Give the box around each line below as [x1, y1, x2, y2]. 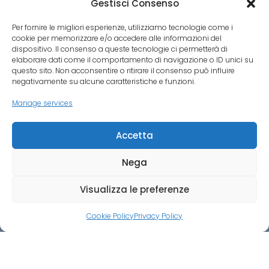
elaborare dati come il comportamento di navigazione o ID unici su [12, 55, 253, 65]
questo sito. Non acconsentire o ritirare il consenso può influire [12, 65, 235, 76]
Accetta [116, 128, 153, 142]
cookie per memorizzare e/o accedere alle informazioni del [12, 33, 222, 43]
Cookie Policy [86, 211, 134, 221]
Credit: [26, 256, 51, 267]
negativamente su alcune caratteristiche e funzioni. [12, 76, 195, 86]
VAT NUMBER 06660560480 [34, 145, 145, 157]
